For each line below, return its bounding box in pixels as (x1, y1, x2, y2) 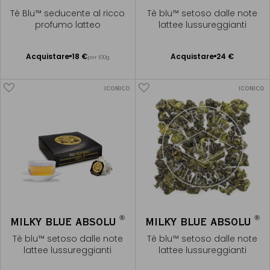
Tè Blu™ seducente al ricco (10, 7, 125, 19)
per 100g (87, 53, 110, 61)
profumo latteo (34, 19, 101, 31)
